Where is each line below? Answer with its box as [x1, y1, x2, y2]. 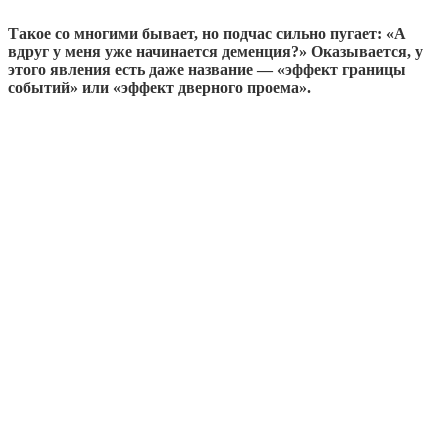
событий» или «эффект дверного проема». [8, 78, 311, 96]
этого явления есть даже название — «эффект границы [8, 60, 406, 78]
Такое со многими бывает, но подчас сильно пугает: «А [8, 24, 406, 42]
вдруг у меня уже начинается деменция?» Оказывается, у [8, 42, 423, 60]
